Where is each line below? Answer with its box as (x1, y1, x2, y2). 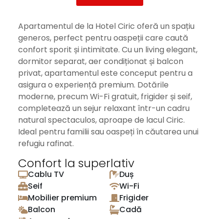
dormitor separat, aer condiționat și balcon (18, 56, 183, 67)
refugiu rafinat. (18, 138, 74, 149)
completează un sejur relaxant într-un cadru (18, 103, 190, 114)
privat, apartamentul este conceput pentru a (18, 67, 193, 79)
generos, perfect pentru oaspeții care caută (18, 32, 188, 44)
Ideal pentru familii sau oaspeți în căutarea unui (18, 126, 198, 137)
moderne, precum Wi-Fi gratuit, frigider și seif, (18, 91, 192, 102)
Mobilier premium (28, 192, 97, 203)
